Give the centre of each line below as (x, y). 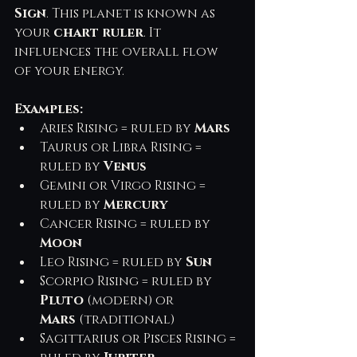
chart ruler (98, 32)
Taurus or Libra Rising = (122, 147)
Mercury (135, 204)
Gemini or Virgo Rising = (124, 185)
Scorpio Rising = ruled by (127, 281)
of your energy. (69, 71)
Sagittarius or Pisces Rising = (139, 338)
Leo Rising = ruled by (113, 262)
